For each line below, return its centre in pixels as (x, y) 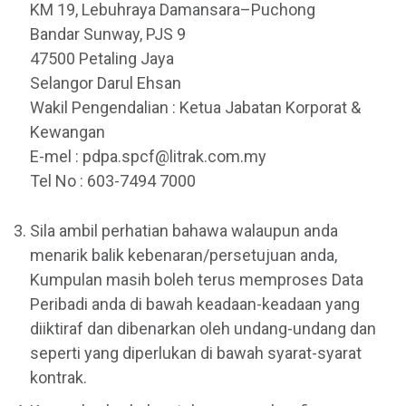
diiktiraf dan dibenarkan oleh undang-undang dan (203, 329)
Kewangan (68, 132)
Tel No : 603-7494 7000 (113, 181)
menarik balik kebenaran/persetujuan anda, (184, 256)
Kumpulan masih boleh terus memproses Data (197, 280)
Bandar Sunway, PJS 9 (108, 34)
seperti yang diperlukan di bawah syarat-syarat (196, 353)
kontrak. (58, 378)
